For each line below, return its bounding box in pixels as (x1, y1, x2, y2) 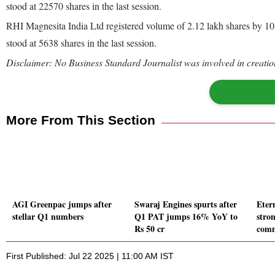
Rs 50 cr (134, 222, 165, 236)
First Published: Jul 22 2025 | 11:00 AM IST (6, 251, 174, 261)
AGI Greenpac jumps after (12, 198, 112, 211)
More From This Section (6, 112, 155, 127)
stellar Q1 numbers (12, 210, 83, 223)
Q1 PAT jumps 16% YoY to (134, 210, 238, 223)
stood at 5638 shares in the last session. (6, 36, 157, 49)
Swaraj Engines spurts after (134, 198, 237, 211)
